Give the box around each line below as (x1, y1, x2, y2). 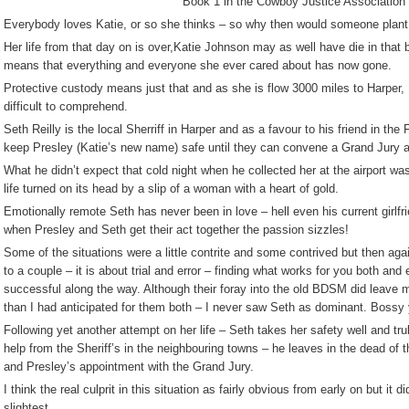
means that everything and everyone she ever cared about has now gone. (4, 58, 392, 72)
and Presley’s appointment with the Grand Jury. (4, 360, 254, 373)
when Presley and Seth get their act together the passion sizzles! (4, 223, 349, 236)
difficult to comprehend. (4, 100, 128, 113)
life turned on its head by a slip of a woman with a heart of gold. (4, 182, 339, 195)
